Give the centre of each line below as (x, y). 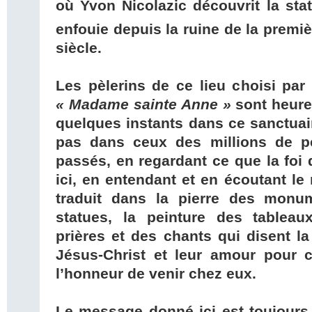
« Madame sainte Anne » (146, 105)
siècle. (79, 48)
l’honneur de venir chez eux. (156, 274)
